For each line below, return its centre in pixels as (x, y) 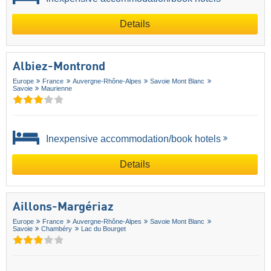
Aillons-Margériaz (63, 207)
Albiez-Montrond (59, 67)
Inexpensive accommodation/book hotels (132, 139)
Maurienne (57, 88)
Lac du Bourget (103, 228)
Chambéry (57, 228)
